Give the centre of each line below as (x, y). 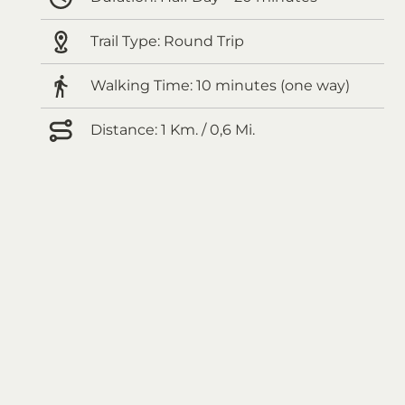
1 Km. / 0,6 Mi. (206, 130)
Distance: (124, 130)
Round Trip (202, 41)
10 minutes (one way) (271, 85)
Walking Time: (141, 85)
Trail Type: (125, 41)
